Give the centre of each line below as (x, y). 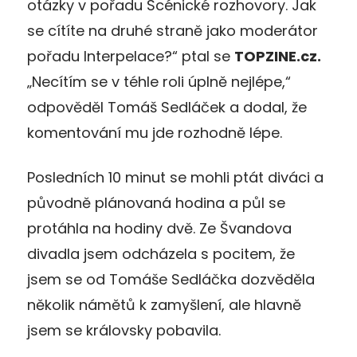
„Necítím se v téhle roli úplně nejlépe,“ (159, 82)
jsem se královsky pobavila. (124, 331)
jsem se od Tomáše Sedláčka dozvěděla (171, 280)
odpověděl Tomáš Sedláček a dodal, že (167, 108)
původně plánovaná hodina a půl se (156, 203)
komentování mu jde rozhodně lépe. (155, 133)
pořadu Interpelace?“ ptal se (131, 57)
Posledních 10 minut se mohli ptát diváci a (175, 178)
